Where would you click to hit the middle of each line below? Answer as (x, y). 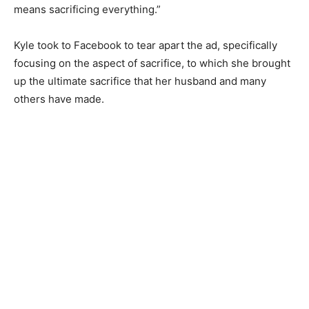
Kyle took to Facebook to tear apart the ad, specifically (146, 45)
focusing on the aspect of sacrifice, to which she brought (152, 63)
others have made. (59, 99)
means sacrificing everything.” (87, 9)
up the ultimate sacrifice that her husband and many (140, 81)
